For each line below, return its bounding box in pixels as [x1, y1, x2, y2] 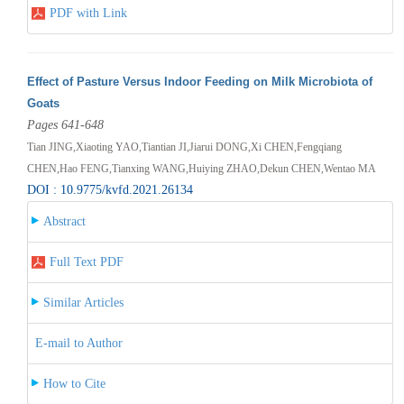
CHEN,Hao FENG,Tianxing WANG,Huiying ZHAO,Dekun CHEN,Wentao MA [26, 161, 376, 175]
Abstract [42, 214, 86, 228]
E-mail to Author [34, 335, 123, 350]
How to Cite [42, 376, 106, 390]
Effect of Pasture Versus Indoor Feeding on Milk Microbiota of [26, 74, 372, 88]
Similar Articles [42, 295, 124, 309]
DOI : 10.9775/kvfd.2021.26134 [26, 182, 193, 197]
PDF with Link [49, 5, 127, 20]
